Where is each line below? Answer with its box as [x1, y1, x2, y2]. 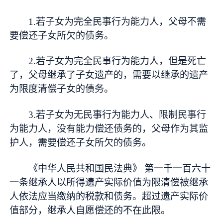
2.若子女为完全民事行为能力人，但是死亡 [28, 56, 207, 67]
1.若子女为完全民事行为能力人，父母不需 [28, 16, 207, 27]
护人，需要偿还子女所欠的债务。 [9, 137, 152, 148]
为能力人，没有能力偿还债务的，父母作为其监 [9, 123, 209, 134]
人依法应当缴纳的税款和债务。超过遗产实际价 [9, 191, 209, 202]
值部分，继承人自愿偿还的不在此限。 [9, 205, 171, 216]
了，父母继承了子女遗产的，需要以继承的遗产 [9, 70, 209, 81]
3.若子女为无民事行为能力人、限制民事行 [28, 110, 207, 120]
